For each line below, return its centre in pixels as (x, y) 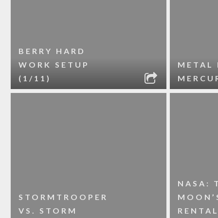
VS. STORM (48, 210)
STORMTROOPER (64, 197)
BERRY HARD (52, 51)
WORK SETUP (54, 64)
